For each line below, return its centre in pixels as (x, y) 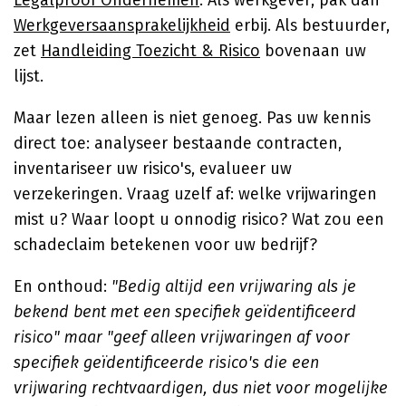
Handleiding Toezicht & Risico (150, 51)
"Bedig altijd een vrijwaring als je (234, 286)
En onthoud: (63, 286)
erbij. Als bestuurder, (310, 25)
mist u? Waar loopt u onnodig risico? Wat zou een (199, 219)
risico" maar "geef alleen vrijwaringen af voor (182, 337)
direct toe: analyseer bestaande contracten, (178, 143)
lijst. (29, 76)
